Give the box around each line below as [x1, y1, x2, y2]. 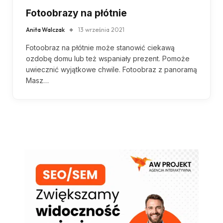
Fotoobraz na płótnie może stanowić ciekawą [26, 43, 175, 52]
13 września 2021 [78, 25, 124, 33]
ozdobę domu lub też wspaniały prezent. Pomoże [26, 54, 190, 63]
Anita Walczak [26, 25, 65, 33]
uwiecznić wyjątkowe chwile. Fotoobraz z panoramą [26, 65, 197, 74]
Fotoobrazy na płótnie [26, 7, 127, 19]
